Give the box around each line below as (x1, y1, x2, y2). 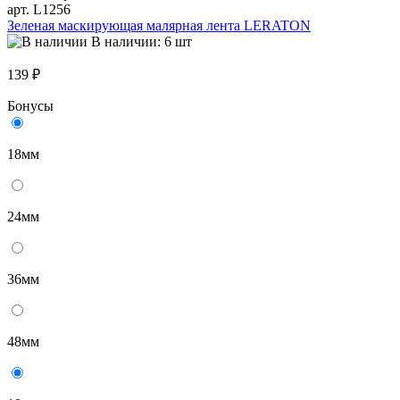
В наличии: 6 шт (91, 34, 192, 50)
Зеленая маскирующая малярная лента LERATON (7, 18, 311, 34)
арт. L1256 (7, 2, 71, 18)
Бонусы (7, 98, 54, 114)
